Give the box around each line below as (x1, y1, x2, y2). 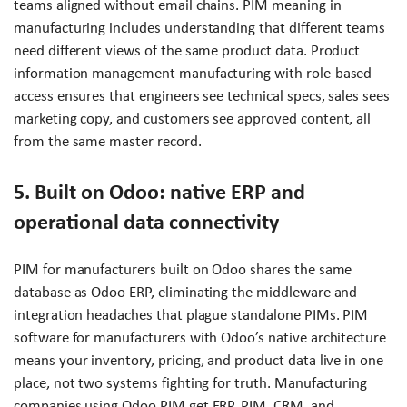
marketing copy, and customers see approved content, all (14, 110, 372, 128)
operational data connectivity (14, 210, 279, 234)
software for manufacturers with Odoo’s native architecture (14, 329, 387, 347)
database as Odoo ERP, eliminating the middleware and (14, 283, 358, 302)
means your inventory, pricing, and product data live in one (14, 352, 383, 370)
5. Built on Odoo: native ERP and (14, 180, 305, 204)
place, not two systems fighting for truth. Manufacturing (14, 374, 368, 392)
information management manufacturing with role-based (14, 65, 372, 83)
